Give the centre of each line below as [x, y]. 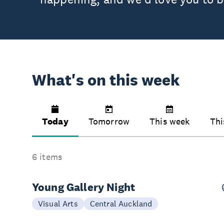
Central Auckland [121, 203]
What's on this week [106, 80]
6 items [47, 157]
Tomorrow [109, 121]
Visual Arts [58, 203]
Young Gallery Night [84, 187]
